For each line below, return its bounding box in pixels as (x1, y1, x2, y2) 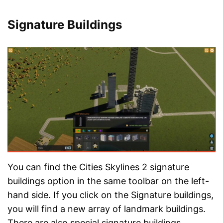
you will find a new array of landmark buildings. (7, 203, 206, 214)
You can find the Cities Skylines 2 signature (7, 161, 189, 172)
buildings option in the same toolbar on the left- (7, 175, 209, 186)
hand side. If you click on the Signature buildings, (7, 189, 214, 200)
